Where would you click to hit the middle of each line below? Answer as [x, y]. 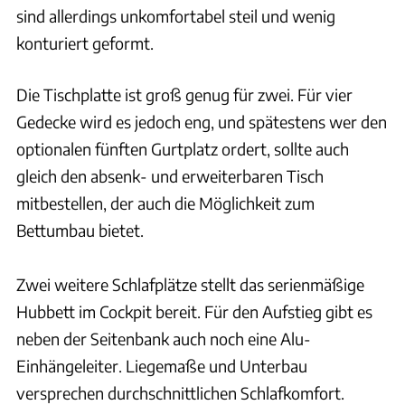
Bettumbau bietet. [80, 231]
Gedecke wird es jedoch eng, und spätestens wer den [202, 122]
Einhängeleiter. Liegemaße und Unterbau [162, 366]
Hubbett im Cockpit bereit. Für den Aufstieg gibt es [194, 312]
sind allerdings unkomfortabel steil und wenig [176, 16]
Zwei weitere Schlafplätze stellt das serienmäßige [190, 285]
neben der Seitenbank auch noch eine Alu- [164, 339]
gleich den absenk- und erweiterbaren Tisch [170, 176]
